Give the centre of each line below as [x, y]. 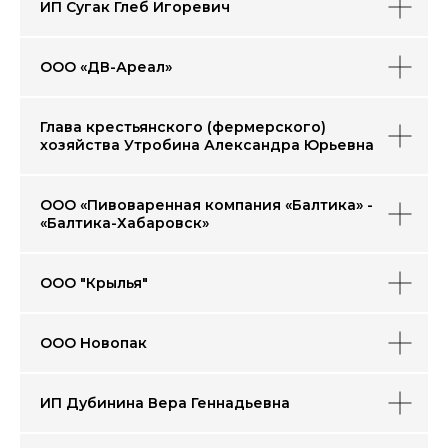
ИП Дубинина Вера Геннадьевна [165, 403]
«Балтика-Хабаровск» [124, 223]
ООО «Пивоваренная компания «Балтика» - [206, 205]
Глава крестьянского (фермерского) [183, 127]
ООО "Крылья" [94, 283]
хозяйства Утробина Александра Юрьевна [207, 145]
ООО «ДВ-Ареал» [106, 67]
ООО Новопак [93, 343]
